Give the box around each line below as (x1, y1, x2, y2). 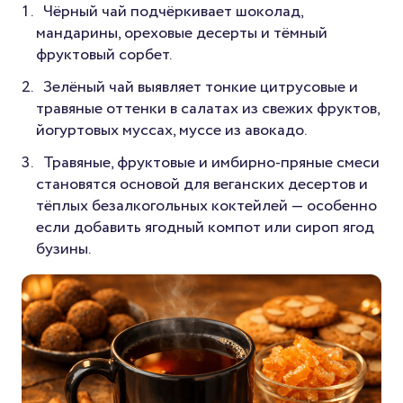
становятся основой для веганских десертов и (36, 173, 368, 197)
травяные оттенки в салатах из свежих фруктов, (36, 97, 380, 121)
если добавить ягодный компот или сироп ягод (36, 216, 374, 240)
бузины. (36, 237, 91, 262)
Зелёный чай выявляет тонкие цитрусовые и (43, 76, 358, 100)
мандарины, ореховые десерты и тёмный (36, 22, 327, 46)
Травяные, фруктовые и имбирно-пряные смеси (43, 151, 380, 175)
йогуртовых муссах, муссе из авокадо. (36, 119, 307, 143)
